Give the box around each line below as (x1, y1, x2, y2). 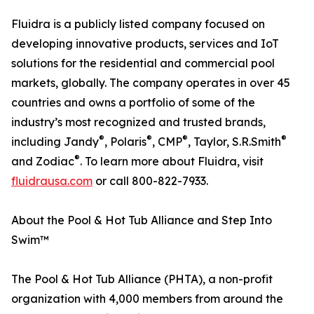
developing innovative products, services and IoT (11, 36, 279, 50)
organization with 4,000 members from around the (11, 292, 283, 306)
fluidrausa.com (11, 174, 93, 188)
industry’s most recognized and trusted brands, (11, 115, 266, 129)
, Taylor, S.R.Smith (188, 135, 281, 149)
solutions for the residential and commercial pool (11, 56, 275, 70)
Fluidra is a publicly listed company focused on (11, 17, 265, 31)
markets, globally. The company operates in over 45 (11, 76, 290, 90)
